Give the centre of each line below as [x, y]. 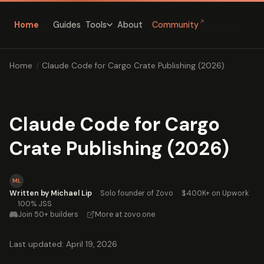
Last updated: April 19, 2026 [63, 244]
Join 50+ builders [48, 214]
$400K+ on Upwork [215, 193]
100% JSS [35, 204]
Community [175, 25]
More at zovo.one [125, 214]
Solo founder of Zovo [137, 193]
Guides [67, 24]
